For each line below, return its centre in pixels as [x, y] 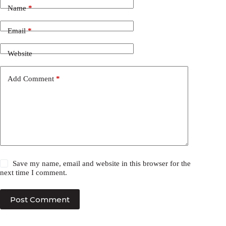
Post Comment [40, 199]
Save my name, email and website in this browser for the [102, 164]
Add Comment [31, 78]
